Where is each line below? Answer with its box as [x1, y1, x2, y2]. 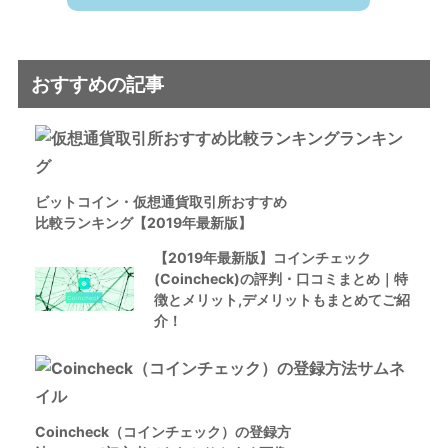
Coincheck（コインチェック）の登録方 [34, 423, 291, 441]
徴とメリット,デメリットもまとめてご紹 [154, 291, 411, 309]
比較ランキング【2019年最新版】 [34, 214, 252, 232]
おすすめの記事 [30, 72, 164, 97]
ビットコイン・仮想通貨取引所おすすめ [34, 193, 287, 211]
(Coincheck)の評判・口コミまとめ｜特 [154, 270, 409, 288]
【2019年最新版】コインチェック [154, 249, 372, 267]
